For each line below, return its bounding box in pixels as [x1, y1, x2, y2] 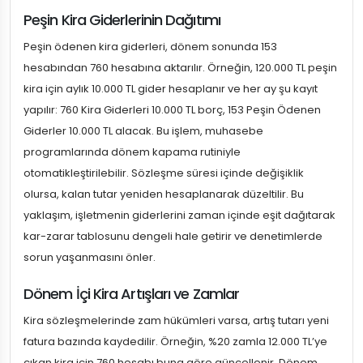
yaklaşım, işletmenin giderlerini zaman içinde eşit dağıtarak [23, 207, 335, 224]
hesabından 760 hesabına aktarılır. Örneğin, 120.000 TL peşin [23, 60, 337, 76]
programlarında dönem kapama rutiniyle [23, 144, 241, 160]
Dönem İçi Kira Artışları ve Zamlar [23, 284, 240, 305]
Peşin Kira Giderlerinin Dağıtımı [23, 10, 220, 31]
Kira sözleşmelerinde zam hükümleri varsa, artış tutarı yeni [23, 313, 329, 329]
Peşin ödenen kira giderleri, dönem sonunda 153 [23, 39, 277, 55]
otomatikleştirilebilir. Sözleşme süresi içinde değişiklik [23, 165, 304, 181]
